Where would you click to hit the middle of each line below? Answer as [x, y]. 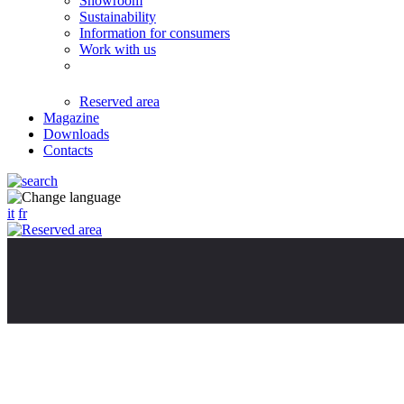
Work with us [118, 49]
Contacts [68, 150]
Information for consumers [155, 33]
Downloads [76, 134]
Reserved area [119, 101]
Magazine [71, 118]
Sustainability [118, 17]
